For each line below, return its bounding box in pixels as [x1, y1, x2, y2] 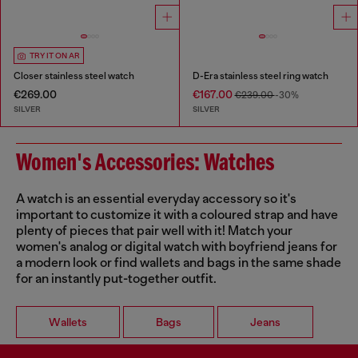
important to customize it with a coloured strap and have [16, 207, 338, 222]
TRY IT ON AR [30, 51, 80, 61]
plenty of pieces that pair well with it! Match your [16, 223, 292, 238]
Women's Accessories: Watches [16, 150, 274, 177]
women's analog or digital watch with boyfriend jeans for [16, 239, 337, 254]
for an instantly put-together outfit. [16, 271, 217, 286]
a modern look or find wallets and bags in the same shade [16, 255, 341, 270]
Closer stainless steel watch [14, 70, 134, 82]
